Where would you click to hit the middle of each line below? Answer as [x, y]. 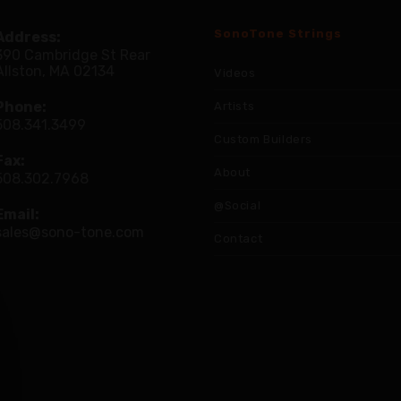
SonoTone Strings [278, 34]
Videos [235, 73]
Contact [239, 239]
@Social [238, 205]
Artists [235, 106]
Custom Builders [263, 139]
